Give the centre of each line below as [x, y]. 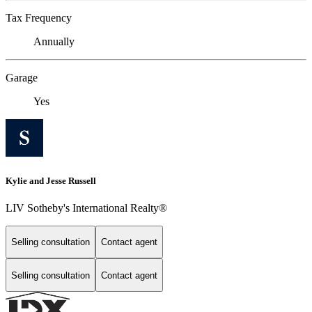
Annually [54, 42]
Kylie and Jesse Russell [51, 180]
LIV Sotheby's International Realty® [86, 208]
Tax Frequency [39, 18]
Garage [22, 78]
